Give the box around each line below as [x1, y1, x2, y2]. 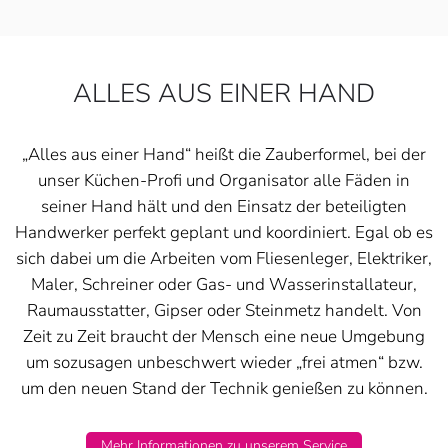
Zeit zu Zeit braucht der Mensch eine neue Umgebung [23, 325, 425, 349]
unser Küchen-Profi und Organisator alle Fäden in [38, 169, 410, 193]
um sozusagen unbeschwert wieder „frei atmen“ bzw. [25, 351, 423, 375]
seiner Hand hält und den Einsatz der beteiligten [41, 195, 407, 219]
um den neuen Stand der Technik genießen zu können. [20, 377, 428, 401]
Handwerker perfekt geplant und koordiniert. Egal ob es [15, 221, 433, 245]
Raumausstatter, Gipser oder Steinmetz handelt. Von [26, 299, 422, 323]
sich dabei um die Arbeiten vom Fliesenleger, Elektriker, [16, 247, 432, 271]
